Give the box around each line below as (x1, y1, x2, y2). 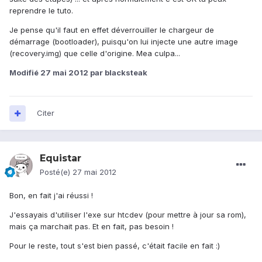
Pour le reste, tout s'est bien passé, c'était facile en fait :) (9, 241, 220, 251)
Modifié (9, 68, 40, 78)
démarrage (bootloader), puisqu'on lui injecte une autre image (9, 37, 238, 47)
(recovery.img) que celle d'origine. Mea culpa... (9, 49, 180, 58)
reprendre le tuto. (9, 6, 73, 16)
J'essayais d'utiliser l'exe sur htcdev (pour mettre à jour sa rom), (9, 210, 246, 220)
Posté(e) (40, 167, 73, 177)
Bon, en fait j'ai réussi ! (9, 191, 93, 201)
